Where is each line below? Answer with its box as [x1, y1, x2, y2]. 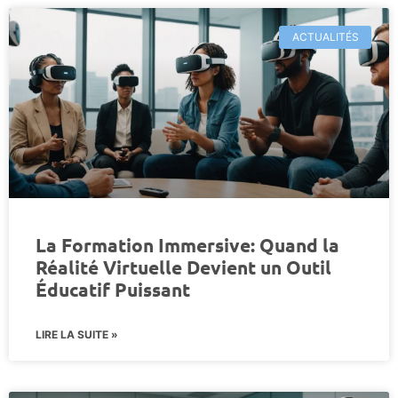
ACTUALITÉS [291, 29, 359, 44]
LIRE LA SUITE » [36, 327, 118, 341]
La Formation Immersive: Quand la [36, 232, 339, 257]
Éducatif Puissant [36, 276, 190, 301]
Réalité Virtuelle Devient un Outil [36, 254, 331, 279]
